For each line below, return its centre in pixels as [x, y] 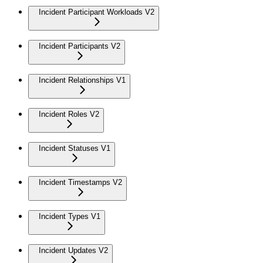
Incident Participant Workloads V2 [97, 12]
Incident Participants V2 [80, 46]
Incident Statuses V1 [75, 149]
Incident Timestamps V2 [80, 183]
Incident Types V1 [70, 217]
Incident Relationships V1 [82, 80]
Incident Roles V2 [69, 114]
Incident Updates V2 [73, 251]
